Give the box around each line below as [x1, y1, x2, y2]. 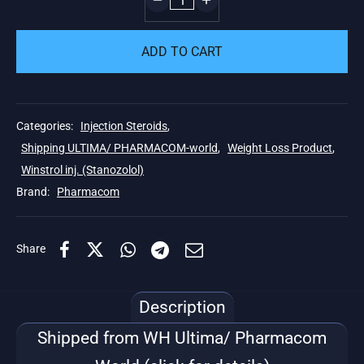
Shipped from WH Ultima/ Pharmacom [37, 328, 327, 349]
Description [138, 297, 226, 318]
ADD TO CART [141, 44, 223, 59]
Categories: [16, 119, 76, 134]
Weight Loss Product [227, 141, 332, 156]
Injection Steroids [80, 119, 167, 134]
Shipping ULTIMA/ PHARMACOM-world [21, 141, 218, 156]
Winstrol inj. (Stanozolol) [21, 163, 144, 178]
